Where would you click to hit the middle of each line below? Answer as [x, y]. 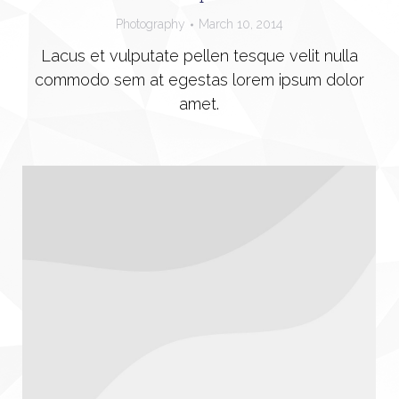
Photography [150, 24]
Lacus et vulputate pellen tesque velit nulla [199, 56]
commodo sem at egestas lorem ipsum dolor [199, 80]
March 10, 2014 [240, 24]
